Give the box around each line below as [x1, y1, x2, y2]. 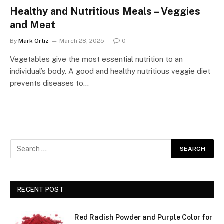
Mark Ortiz [18, 37, 49, 44]
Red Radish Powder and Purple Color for [74, 213, 212, 221]
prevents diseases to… [10, 78, 89, 87]
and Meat [10, 18, 55, 31]
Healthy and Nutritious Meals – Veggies [10, 5, 200, 17]
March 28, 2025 [59, 37, 104, 44]
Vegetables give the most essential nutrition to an [10, 54, 183, 63]
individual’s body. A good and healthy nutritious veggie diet [10, 66, 210, 75]
